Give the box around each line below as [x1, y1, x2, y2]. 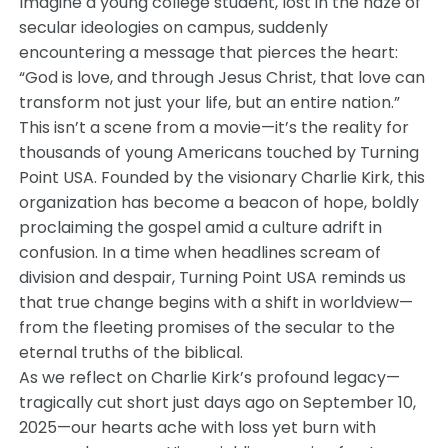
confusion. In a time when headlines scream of [19, 241, 382, 264]
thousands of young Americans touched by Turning [19, 141, 420, 164]
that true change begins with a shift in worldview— [19, 291, 414, 314]
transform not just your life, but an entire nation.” [19, 91, 401, 114]
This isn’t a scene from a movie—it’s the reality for [19, 116, 410, 139]
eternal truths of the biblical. [19, 341, 244, 364]
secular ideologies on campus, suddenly [19, 16, 329, 39]
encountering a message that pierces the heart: [19, 41, 399, 64]
